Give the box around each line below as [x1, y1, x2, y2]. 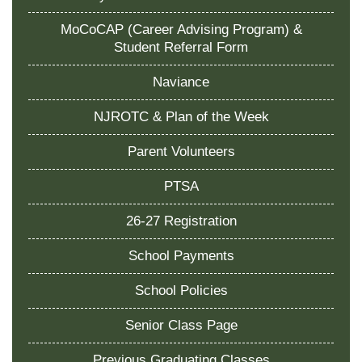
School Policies [134, 282, 228, 298]
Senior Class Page [124, 317, 238, 333]
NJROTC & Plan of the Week [93, 108, 269, 124]
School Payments [128, 247, 234, 263]
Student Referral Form [114, 39, 248, 55]
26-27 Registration [125, 213, 237, 229]
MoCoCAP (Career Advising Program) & [60, 21, 302, 37]
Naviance [153, 74, 209, 90]
